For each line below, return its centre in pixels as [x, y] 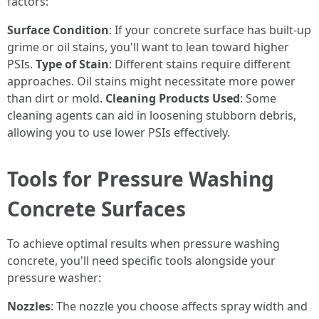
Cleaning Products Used [173, 98]
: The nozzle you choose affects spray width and [179, 306]
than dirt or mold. [56, 98]
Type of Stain [72, 64]
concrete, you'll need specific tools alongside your [141, 261]
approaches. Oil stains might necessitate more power [151, 81]
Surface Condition [58, 30]
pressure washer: [54, 278]
